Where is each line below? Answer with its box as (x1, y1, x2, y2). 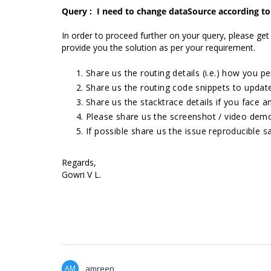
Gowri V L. (62, 169, 101, 180)
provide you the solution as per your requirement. (62, 42, 255, 53)
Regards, (62, 157, 96, 168)
